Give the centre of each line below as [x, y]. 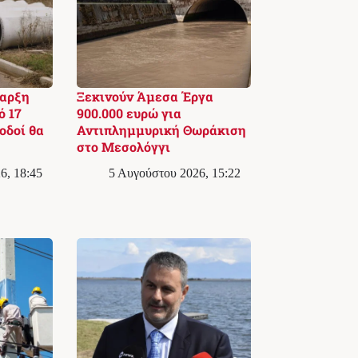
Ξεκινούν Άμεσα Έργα [145, 96]
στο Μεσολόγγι [123, 146]
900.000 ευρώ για [129, 113]
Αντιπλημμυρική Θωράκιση [161, 129]
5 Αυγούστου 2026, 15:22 [174, 173]
